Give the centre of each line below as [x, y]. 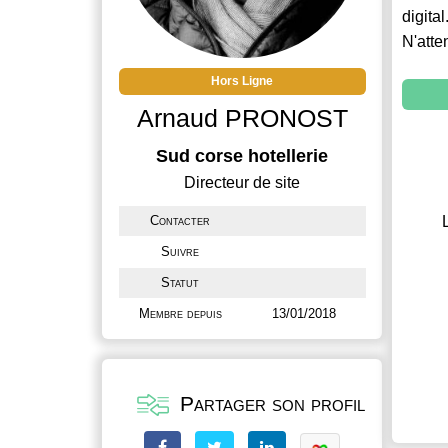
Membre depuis [180, 313]
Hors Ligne [242, 81]
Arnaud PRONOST [242, 118]
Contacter [180, 220]
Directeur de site [242, 182]
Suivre [180, 251]
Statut [180, 282]
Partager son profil [269, 403]
